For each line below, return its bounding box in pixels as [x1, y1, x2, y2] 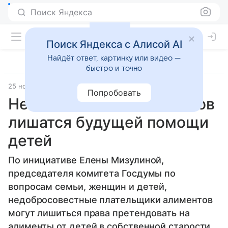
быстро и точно [86, 64, 142, 72]
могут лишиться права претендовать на [8, 208, 190, 218]
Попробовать [87, 88, 141, 98]
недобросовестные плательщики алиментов [8, 194, 213, 205]
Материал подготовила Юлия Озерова [65, 82, 191, 90]
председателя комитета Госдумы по [8, 168, 176, 179]
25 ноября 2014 [8, 82, 59, 90]
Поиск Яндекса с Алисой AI [46, 38, 182, 50]
